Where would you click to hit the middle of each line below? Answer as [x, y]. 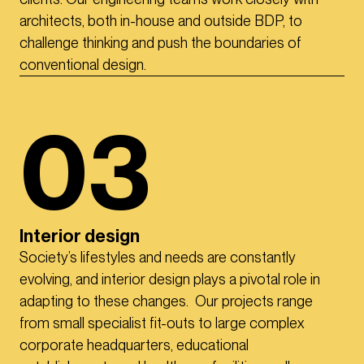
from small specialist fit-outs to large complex [162, 323]
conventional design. [83, 65]
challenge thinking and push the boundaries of [160, 43]
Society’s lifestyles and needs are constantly [158, 258]
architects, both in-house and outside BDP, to [161, 21]
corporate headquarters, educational [134, 345]
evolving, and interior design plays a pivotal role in [170, 279]
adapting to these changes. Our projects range [166, 301]
